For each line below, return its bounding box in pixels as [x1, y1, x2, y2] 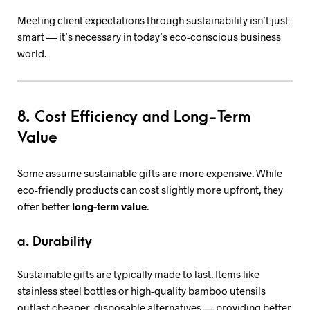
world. [17, 46, 46, 60]
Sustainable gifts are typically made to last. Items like [17, 268, 259, 280]
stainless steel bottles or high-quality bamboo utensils [17, 284, 266, 297]
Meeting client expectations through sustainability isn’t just [17, 13, 289, 26]
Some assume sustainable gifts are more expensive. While [17, 166, 282, 179]
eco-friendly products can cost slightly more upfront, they [17, 183, 283, 196]
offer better [17, 199, 72, 212]
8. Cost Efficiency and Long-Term [17, 109, 250, 126]
